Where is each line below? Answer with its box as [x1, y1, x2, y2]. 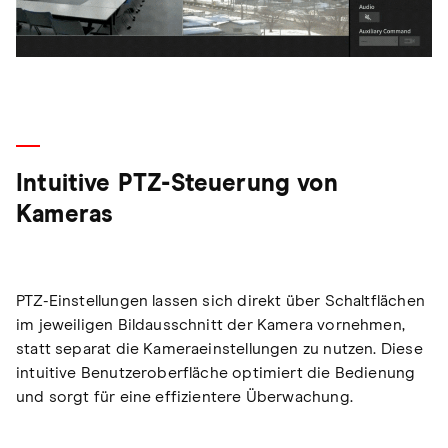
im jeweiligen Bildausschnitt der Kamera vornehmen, [16, 316, 405, 333]
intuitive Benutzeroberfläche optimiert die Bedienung [16, 364, 416, 381]
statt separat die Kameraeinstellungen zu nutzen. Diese [16, 340, 423, 357]
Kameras [16, 202, 114, 227]
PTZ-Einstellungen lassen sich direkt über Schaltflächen [16, 292, 425, 309]
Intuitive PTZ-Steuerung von [16, 171, 338, 196]
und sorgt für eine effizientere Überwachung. [16, 388, 353, 405]
